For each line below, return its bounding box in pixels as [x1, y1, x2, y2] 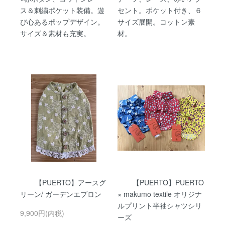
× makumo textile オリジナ [118, 188, 202, 199]
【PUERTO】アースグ [35, 177, 106, 187]
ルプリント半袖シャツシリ [118, 200, 202, 210]
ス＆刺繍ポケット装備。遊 [20, 5, 104, 15]
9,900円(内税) [20, 207, 64, 218]
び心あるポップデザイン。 [20, 16, 104, 27]
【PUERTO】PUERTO [133, 177, 204, 187]
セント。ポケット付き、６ [118, 5, 202, 15]
